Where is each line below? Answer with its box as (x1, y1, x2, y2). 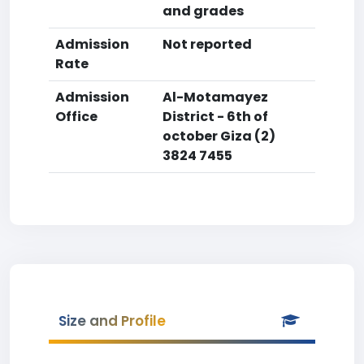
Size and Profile (58, 311, 166, 331)
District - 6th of (162, 107, 268, 126)
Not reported (162, 35, 252, 54)
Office (55, 107, 97, 126)
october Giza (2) (162, 127, 275, 145)
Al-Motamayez (162, 88, 268, 106)
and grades (162, 2, 244, 20)
